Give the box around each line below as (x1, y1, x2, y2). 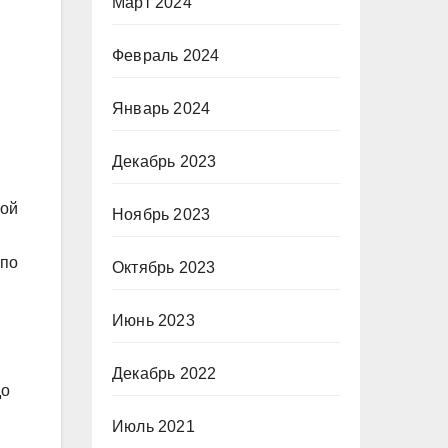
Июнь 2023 (112, 312, 195, 329)
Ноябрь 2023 (112, 206, 211, 223)
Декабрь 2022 (112, 365, 217, 382)
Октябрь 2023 (112, 259, 216, 276)
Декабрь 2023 (112, 153, 217, 170)
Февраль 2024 (112, 47, 220, 64)
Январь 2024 (112, 100, 211, 117)
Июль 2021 (112, 418, 195, 435)
